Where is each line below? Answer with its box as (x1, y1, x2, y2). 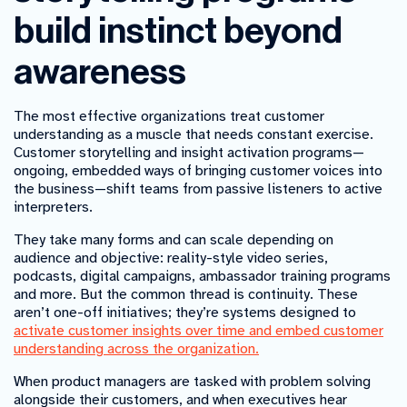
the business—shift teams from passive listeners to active (14, 180, 382, 199)
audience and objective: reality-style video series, (14, 249, 328, 268)
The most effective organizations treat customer (14, 107, 324, 126)
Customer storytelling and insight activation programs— (14, 144, 364, 163)
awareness (14, 50, 186, 94)
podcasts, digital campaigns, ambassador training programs (14, 267, 391, 286)
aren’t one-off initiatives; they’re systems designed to (14, 303, 356, 323)
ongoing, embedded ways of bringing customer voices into (14, 162, 382, 181)
